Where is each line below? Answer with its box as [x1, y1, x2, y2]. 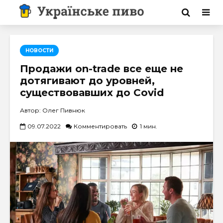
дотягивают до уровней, [20, 75, 155, 87]
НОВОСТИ [25, 47, 53, 54]
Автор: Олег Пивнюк [20, 107, 85, 114]
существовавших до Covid [20, 87, 164, 99]
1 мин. [140, 122, 157, 130]
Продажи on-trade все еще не [20, 63, 183, 75]
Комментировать [74, 122, 127, 130]
